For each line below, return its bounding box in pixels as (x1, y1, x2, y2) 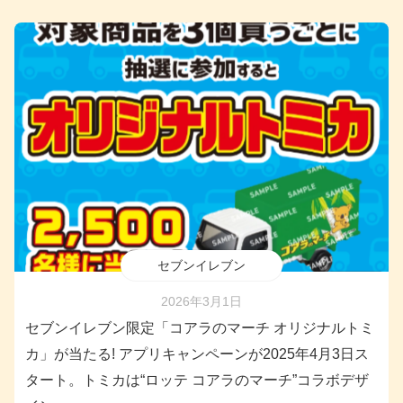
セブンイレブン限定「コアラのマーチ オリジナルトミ (25, 320, 374, 336)
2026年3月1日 (161, 294, 242, 309)
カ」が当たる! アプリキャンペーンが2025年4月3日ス (25, 346, 369, 363)
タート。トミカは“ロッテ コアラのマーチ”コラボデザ (25, 372, 369, 389)
